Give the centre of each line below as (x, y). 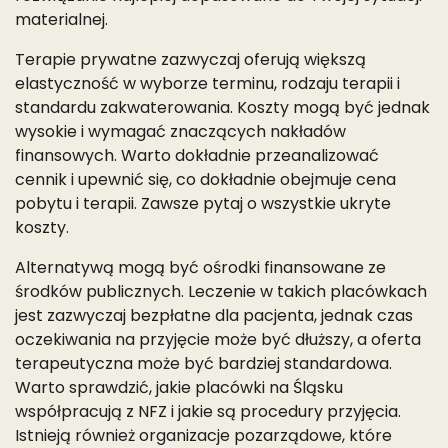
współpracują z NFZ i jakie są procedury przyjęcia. (208, 411)
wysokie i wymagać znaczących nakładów (180, 131)
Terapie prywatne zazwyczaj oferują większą (190, 59)
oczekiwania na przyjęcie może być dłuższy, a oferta (218, 339)
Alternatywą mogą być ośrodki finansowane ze (200, 267)
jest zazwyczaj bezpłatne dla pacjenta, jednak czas (214, 315)
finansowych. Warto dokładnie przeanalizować (197, 155)
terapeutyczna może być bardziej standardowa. (203, 363)
